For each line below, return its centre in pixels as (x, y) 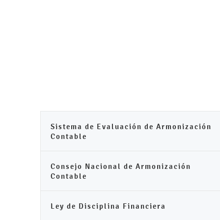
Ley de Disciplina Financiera (108, 206)
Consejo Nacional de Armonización (121, 166)
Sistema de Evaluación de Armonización (131, 126)
